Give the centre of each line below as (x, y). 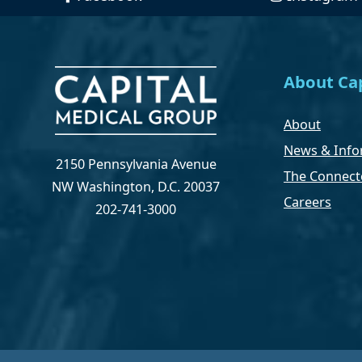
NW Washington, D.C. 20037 (136, 187)
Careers (307, 202)
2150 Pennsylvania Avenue (136, 164)
